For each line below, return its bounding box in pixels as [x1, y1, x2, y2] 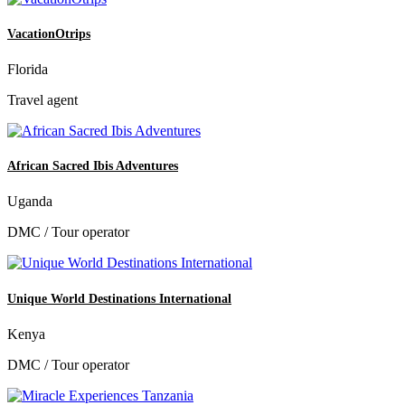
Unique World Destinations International [7, 291, 231, 306]
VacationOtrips [7, 26, 90, 41]
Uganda [7, 193, 52, 210]
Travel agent [7, 92, 78, 108]
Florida [7, 61, 48, 78]
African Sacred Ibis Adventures [7, 159, 178, 174]
